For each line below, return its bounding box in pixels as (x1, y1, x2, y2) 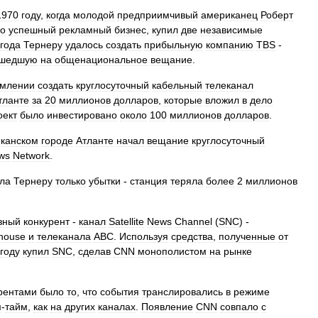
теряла (170, 175, 203, 187)
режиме (234, 286, 270, 297)
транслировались (142, 286, 223, 297)
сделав (78, 246, 111, 257)
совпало (220, 301, 258, 312)
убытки (89, 175, 121, 187)
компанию (206, 39, 253, 50)
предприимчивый (117, 9, 198, 21)
